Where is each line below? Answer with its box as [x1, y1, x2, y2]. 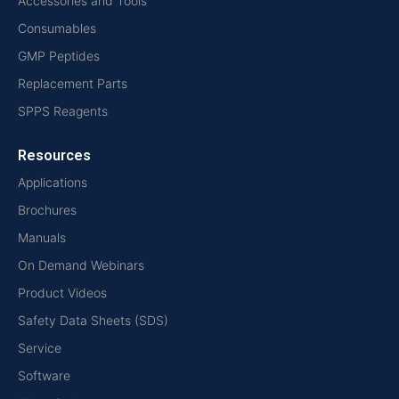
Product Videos [18, 285, 107, 301]
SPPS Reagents [18, 103, 108, 119]
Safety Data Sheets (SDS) [18, 313, 168, 329]
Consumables [18, 20, 96, 37]
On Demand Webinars [18, 257, 144, 273]
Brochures [18, 202, 77, 218]
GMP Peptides [18, 48, 100, 64]
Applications [18, 175, 87, 191]
